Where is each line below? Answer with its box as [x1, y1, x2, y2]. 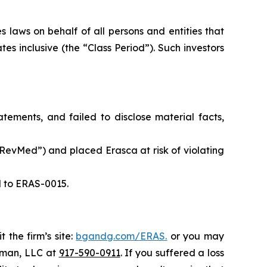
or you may [167, 230, 225, 243]
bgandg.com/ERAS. [76, 230, 167, 243]
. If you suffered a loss [120, 247, 225, 259]
